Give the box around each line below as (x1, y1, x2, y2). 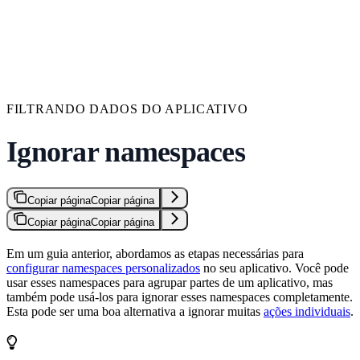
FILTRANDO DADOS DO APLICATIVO (6, 101, 248, 116)
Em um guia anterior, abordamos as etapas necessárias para (6, 246, 304, 260)
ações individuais (264, 304, 350, 318)
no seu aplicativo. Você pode (200, 260, 349, 275)
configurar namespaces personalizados (6, 260, 200, 275)
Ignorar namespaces (6, 135, 246, 168)
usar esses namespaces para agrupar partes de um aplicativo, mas (6, 275, 333, 289)
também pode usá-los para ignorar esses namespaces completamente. (6, 289, 353, 304)
